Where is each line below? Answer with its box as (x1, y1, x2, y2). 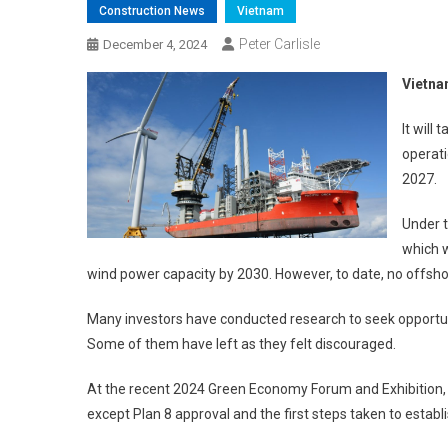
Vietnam (237, 3, 284, 18)
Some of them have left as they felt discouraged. (87, 335, 396, 352)
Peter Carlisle (239, 35, 320, 52)
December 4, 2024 (103, 36, 207, 52)
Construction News (99, 3, 205, 18)
